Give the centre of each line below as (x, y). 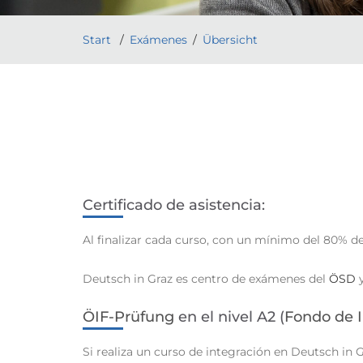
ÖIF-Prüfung (128, 317)
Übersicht (230, 40)
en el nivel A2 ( (229, 317)
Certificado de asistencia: (174, 205)
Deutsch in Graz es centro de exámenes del (206, 279)
